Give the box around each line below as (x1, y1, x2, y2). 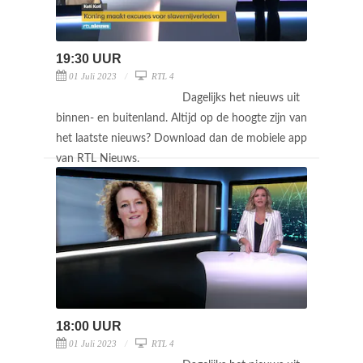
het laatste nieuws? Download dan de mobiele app (56, 132, 307, 144)
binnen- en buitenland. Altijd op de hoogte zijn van (56, 112, 307, 124)
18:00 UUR (56, 318, 122, 333)
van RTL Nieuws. (56, 152, 143, 164)
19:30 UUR (56, 51, 122, 66)
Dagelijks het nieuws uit (182, 92, 300, 104)
